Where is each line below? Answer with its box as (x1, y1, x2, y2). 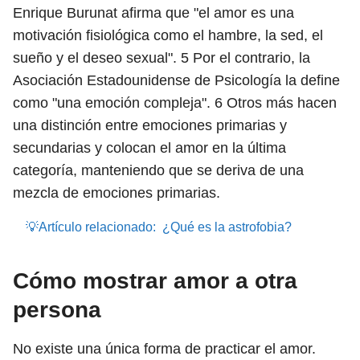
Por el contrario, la (189, 50, 310, 66)
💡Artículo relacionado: (26, 220, 156, 234)
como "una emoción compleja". (13, 95, 215, 111)
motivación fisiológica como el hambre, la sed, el (13, 27, 323, 43)
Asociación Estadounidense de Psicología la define (13, 72, 340, 88)
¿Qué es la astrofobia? (162, 220, 292, 234)
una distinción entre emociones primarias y (13, 117, 287, 133)
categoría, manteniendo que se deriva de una (13, 162, 304, 178)
